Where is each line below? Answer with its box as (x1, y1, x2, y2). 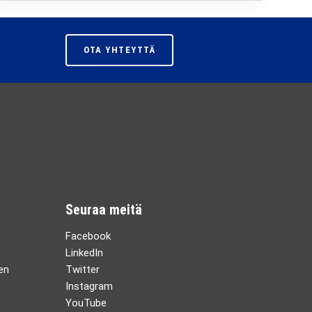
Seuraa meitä (65, 201, 142, 218)
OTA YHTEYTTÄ (84, 45, 155, 55)
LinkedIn (65, 247, 103, 259)
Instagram (65, 280, 113, 292)
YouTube (65, 297, 107, 309)
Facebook (65, 230, 111, 242)
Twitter (65, 263, 100, 276)
